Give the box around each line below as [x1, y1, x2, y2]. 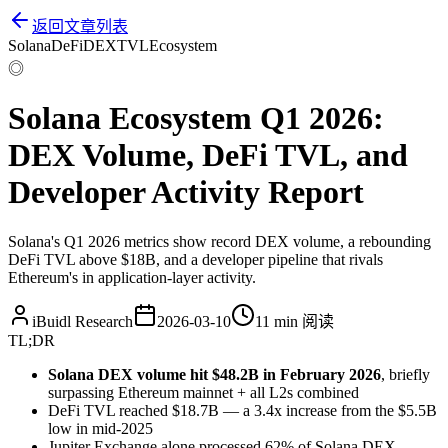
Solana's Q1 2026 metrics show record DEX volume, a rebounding [8, 232, 431, 250]
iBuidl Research [32, 312, 133, 330]
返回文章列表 [32, 18, 128, 35]
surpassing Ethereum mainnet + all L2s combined [48, 383, 359, 401]
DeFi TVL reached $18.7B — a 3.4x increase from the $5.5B [48, 401, 437, 419]
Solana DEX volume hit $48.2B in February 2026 [48, 365, 381, 383]
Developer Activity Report [8, 174, 364, 211]
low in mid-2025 [48, 419, 153, 437]
